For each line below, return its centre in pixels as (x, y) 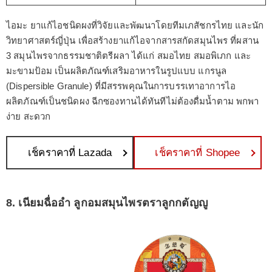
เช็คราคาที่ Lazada (70, 152)
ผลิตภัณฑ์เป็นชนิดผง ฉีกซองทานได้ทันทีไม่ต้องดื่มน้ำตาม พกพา (133, 101)
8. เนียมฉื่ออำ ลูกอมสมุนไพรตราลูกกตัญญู (107, 202)
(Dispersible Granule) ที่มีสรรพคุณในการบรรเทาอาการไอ (121, 86)
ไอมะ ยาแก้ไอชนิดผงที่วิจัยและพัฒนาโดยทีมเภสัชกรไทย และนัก (135, 25)
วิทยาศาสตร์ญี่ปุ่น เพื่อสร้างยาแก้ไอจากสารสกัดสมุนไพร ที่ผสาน (132, 41)
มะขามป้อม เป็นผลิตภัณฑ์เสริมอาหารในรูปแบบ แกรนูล (116, 71)
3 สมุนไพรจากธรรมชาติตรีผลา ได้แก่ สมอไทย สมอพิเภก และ (128, 56)
